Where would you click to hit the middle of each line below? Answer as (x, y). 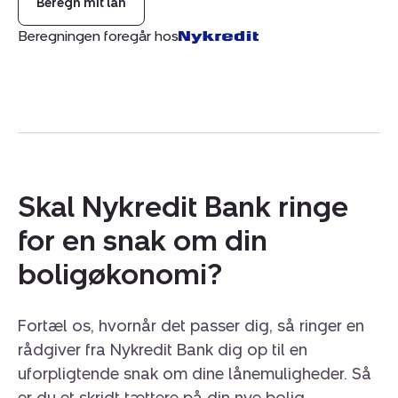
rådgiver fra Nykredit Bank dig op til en (163, 350)
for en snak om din (143, 240)
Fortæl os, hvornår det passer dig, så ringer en (191, 326)
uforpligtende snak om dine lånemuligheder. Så (195, 374)
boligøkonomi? (120, 274)
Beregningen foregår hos (98, 36)
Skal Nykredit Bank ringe (183, 207)
